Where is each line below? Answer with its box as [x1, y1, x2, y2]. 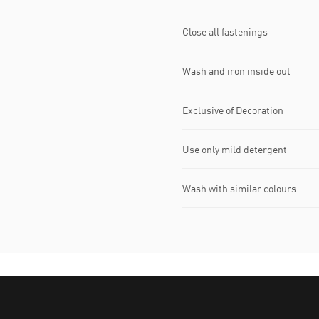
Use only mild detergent [182, 142, 287, 155]
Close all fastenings [182, 25, 268, 38]
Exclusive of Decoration [182, 103, 283, 116]
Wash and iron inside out [182, 64, 291, 77]
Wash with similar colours [182, 182, 296, 194]
